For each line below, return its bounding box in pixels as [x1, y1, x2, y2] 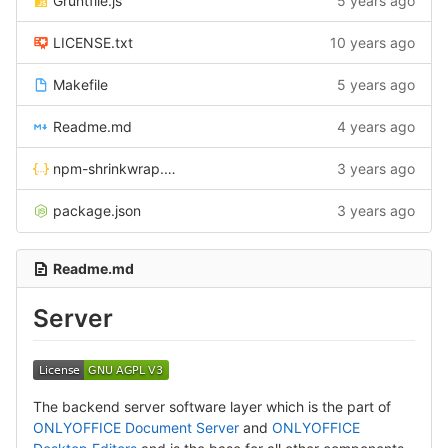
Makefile [53, 76, 108, 93]
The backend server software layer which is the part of [33, 397, 391, 415]
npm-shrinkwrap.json [53, 160, 164, 177]
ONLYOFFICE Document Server [33, 418, 239, 436]
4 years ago [337, 118, 415, 135]
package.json [53, 202, 141, 219]
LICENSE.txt [53, 34, 133, 51]
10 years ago [330, 34, 415, 51]
